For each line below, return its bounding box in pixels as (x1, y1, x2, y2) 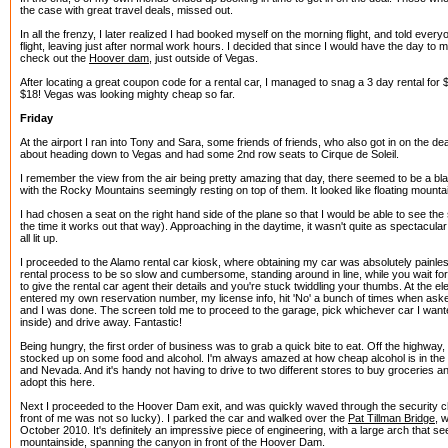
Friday (20, 112, 53, 124)
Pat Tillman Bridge (348, 412, 435, 424)
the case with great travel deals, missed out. (20, 4, 233, 16)
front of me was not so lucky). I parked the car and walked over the (20, 412, 348, 424)
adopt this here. (20, 376, 95, 388)
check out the (20, 52, 89, 64)
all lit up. (20, 232, 58, 244)
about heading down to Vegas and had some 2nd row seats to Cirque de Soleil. (20, 148, 399, 160)
